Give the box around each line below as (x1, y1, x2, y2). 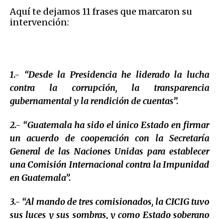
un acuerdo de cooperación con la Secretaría (10, 132, 209, 144)
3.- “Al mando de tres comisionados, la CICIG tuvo (10, 196, 209, 207)
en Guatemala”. (10, 172, 71, 183)
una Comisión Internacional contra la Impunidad (10, 158, 209, 170)
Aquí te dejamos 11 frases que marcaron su (10, 5, 192, 17)
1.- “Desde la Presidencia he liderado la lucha (10, 68, 209, 80)
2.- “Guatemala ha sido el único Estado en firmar (10, 119, 209, 131)
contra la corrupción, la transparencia (10, 82, 209, 93)
